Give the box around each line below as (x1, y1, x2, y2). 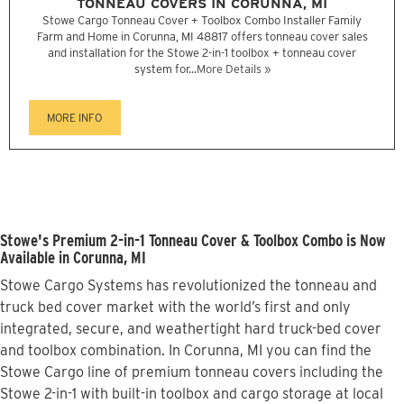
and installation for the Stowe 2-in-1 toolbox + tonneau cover (48, 46, 356, 60)
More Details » (196, 62, 271, 77)
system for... (133, 62, 197, 77)
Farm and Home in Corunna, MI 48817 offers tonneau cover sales (36, 30, 368, 44)
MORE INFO (47, 111, 103, 125)
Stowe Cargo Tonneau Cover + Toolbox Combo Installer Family (42, 14, 362, 28)
